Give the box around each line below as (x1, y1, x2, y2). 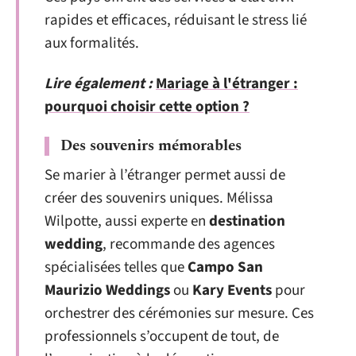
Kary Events (192, 279, 272, 301)
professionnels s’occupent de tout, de (44, 325, 279, 347)
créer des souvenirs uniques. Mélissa (44, 187, 273, 209)
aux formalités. (44, 32, 139, 54)
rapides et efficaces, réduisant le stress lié (44, 9, 307, 31)
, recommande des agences (103, 233, 275, 255)
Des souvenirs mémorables (60, 133, 242, 157)
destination (209, 210, 285, 232)
